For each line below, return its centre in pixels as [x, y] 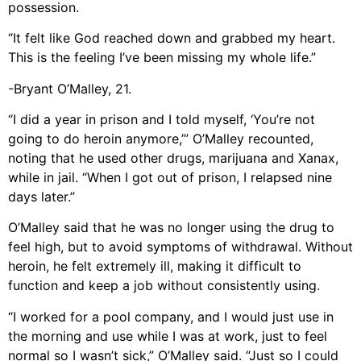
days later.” [41, 196]
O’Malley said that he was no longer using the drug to [171, 228]
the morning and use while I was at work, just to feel [168, 336]
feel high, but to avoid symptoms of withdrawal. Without [180, 247]
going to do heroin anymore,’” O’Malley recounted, [161, 138]
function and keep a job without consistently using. [164, 286]
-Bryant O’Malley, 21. [70, 88]
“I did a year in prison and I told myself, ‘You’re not [162, 119]
